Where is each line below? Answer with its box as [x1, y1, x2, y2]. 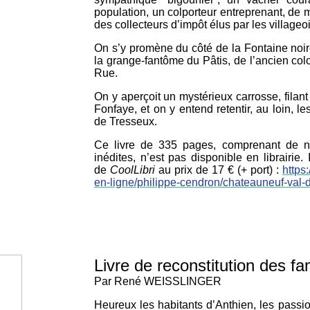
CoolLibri [110, 163, 155, 176]
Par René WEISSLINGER [94, 275, 221, 287]
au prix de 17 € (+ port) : [155, 163, 282, 176]
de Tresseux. [94, 115, 157, 127]
